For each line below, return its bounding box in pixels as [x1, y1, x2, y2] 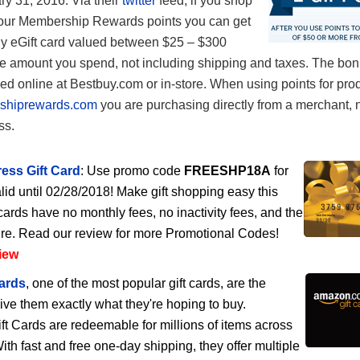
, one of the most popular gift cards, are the [26, 276, 266, 290]
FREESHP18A [184, 164, 271, 178]
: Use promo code [80, 164, 184, 178]
